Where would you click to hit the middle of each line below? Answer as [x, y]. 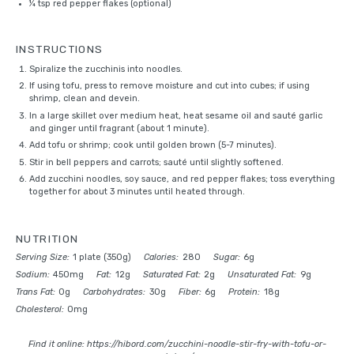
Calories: [162, 257]
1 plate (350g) [102, 257]
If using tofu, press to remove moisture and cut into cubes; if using [169, 86]
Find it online [55, 344]
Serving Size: [43, 257]
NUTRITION [47, 239]
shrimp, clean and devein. [84, 98]
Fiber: [190, 292]
